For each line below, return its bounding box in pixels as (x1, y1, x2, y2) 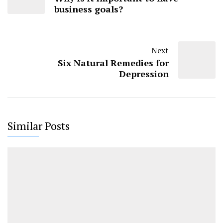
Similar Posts (7, 118, 70, 133)
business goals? (54, 3, 123, 15)
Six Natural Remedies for (58, 57, 169, 69)
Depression (119, 68, 169, 80)
